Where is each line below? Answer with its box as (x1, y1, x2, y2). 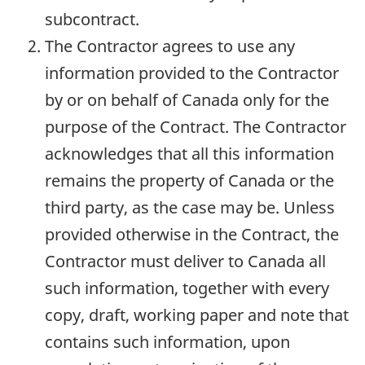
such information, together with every (45, 277, 329, 300)
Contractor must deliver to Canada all (45, 250, 326, 273)
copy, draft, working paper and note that (45, 304, 349, 327)
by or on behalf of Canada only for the (45, 89, 329, 112)
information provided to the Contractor (45, 62, 339, 85)
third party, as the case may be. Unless (45, 196, 335, 219)
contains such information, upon (45, 331, 290, 354)
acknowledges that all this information (45, 143, 334, 165)
